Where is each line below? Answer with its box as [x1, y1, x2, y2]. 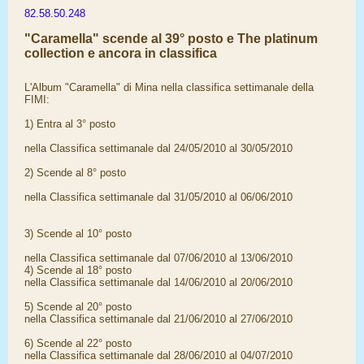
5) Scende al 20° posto [24, 301, 132, 313]
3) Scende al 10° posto [24, 227, 132, 240]
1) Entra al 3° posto [24, 118, 115, 130]
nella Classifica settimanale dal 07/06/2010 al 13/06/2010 [24, 252, 292, 264]
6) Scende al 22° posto [24, 337, 132, 349]
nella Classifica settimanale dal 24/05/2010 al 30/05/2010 [24, 142, 292, 154]
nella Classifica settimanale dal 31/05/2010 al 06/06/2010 [24, 191, 292, 203]
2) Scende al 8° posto [24, 167, 126, 179]
